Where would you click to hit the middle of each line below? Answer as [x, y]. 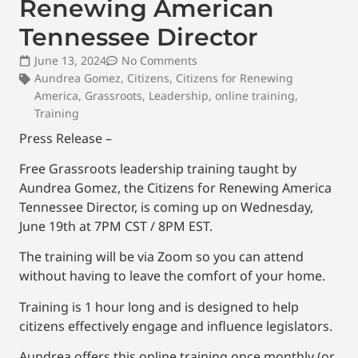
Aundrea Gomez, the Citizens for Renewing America [175, 188]
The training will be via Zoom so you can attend [161, 257]
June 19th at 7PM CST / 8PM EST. [116, 227]
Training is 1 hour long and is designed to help [159, 306]
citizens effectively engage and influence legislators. [176, 326]
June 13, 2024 [70, 60]
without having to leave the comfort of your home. [172, 276]
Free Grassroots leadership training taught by [158, 169]
